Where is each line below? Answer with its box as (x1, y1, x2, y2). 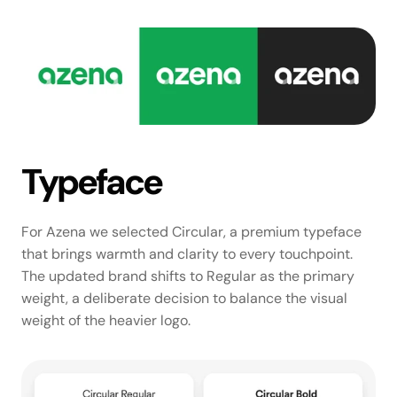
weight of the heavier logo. (21, 311, 191, 331)
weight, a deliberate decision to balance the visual (21, 289, 347, 308)
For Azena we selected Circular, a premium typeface (21, 222, 362, 242)
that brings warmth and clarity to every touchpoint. (21, 245, 353, 264)
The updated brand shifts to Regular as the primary (21, 267, 354, 286)
